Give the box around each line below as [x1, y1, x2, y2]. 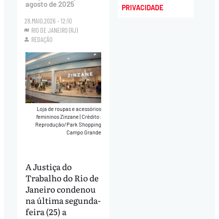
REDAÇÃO [31, 35, 53, 44]
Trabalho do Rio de [25, 172, 99, 184]
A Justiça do [25, 160, 72, 173]
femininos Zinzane [36, 113, 80, 120]
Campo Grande [66, 129, 102, 135]
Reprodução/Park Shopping [35, 121, 102, 128]
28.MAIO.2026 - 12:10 [24, 17, 72, 25]
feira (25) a [25, 205, 66, 218]
